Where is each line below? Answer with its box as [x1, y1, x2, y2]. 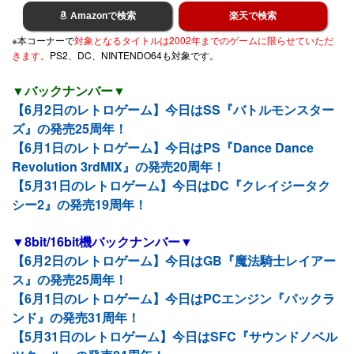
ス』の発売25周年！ [12, 270, 127, 289]
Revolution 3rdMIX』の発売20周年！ [12, 157, 225, 176]
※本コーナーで [12, 33, 74, 47]
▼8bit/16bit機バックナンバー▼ [12, 232, 193, 251]
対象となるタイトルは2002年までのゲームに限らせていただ [74, 33, 333, 47]
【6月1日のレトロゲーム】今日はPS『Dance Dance [12, 138, 314, 157]
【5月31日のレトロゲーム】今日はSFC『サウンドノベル [12, 327, 337, 346]
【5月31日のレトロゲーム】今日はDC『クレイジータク [12, 176, 330, 195]
